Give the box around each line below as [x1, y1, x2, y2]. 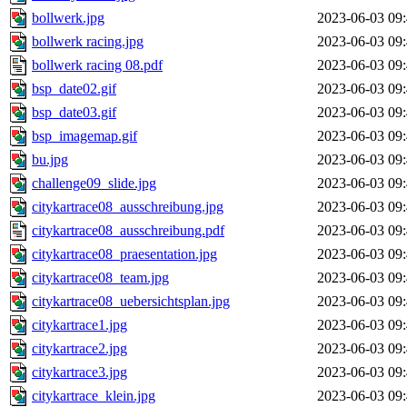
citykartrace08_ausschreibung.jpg [32, 199, 223, 215]
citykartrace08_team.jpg [32, 270, 169, 286]
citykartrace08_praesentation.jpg [32, 246, 217, 263]
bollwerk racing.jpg [32, 34, 144, 50]
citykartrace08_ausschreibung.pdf [32, 223, 224, 239]
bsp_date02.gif [32, 81, 116, 97]
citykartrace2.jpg [32, 341, 127, 357]
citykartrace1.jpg [32, 317, 127, 333]
